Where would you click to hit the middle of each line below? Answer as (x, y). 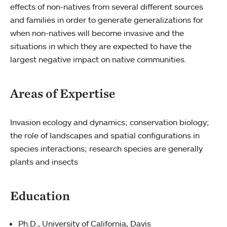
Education (40, 196)
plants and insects (44, 162)
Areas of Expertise (63, 93)
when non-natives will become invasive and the (97, 33)
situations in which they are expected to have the (101, 46)
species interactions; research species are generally (106, 148)
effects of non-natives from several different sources (107, 7)
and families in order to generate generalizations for (107, 20)
